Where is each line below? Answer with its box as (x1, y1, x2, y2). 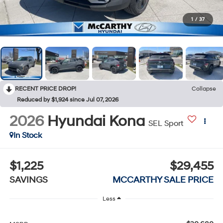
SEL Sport (148, 118, 183, 128)
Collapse (192, 85, 216, 93)
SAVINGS (9, 174, 48, 186)
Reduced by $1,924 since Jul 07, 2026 (17, 96, 118, 104)
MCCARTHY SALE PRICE (112, 174, 214, 186)
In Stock (13, 130, 42, 140)
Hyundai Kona (47, 111, 145, 130)
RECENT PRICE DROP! (15, 85, 76, 93)
